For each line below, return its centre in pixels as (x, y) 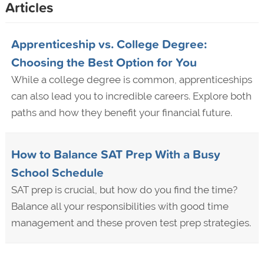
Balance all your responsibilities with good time (120, 207)
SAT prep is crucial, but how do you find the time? (124, 190)
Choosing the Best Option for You (104, 62)
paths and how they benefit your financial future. (121, 113)
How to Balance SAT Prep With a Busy (115, 154)
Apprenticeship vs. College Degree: (109, 44)
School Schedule (57, 172)
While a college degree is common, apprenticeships (131, 80)
